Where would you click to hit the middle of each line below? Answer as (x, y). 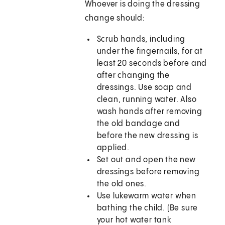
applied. (113, 148)
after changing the (133, 76)
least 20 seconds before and (152, 64)
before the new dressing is (147, 136)
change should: (115, 19)
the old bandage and (138, 124)
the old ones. (122, 184)
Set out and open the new (146, 160)
